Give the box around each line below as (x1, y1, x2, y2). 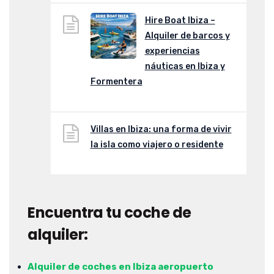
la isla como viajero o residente (90, 139, 223, 150)
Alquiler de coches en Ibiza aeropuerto (28, 261, 213, 272)
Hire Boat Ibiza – (144, 15, 215, 26)
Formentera (90, 76, 143, 87)
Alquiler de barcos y (144, 31, 230, 42)
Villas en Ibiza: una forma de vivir (90, 124, 232, 135)
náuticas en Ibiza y (144, 61, 225, 72)
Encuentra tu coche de (28, 202, 191, 223)
